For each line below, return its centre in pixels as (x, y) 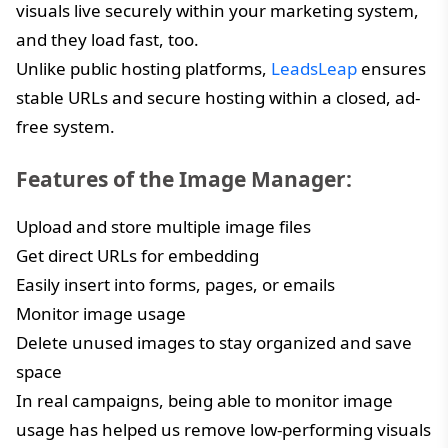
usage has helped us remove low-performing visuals (223, 429)
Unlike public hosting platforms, (143, 68)
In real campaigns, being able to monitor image (204, 400)
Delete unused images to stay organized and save (214, 342)
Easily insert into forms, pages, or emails (175, 284)
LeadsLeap (314, 68)
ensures (391, 68)
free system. (65, 126)
